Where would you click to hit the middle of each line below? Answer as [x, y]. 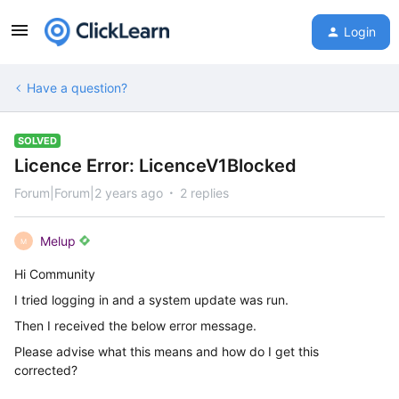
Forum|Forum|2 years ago [89, 193]
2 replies [204, 193]
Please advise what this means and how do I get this [167, 351]
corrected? [46, 370]
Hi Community [55, 274]
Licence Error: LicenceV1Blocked [155, 166]
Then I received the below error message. [135, 326]
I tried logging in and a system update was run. [153, 300]
